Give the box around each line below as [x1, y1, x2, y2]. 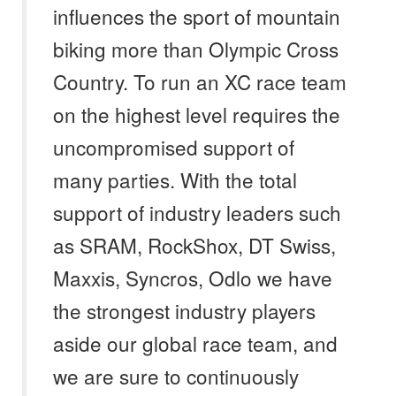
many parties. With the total [53, 165, 297, 194]
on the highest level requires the [53, 100, 340, 129]
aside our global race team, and [53, 329, 338, 358]
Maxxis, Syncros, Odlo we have [53, 263, 332, 293]
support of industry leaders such [53, 198, 341, 227]
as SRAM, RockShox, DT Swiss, [53, 231, 336, 260]
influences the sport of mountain [53, 2, 340, 31]
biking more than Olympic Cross [53, 34, 339, 64]
